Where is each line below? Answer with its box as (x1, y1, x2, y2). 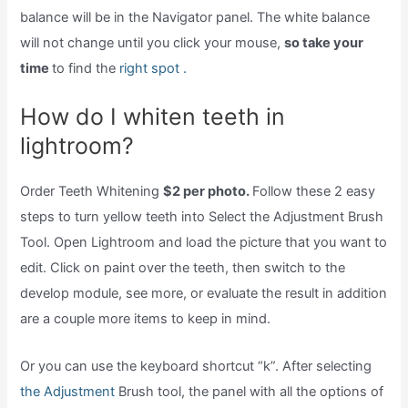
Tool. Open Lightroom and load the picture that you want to (20, 234, 388, 251)
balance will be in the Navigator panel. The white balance (20, 8, 371, 25)
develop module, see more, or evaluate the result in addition (20, 285, 388, 302)
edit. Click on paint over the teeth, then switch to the (20, 260, 346, 277)
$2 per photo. (163, 183, 253, 200)
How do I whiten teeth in (20, 103, 286, 131)
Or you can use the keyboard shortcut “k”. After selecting (20, 357, 372, 374)
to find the (52, 59, 120, 76)
